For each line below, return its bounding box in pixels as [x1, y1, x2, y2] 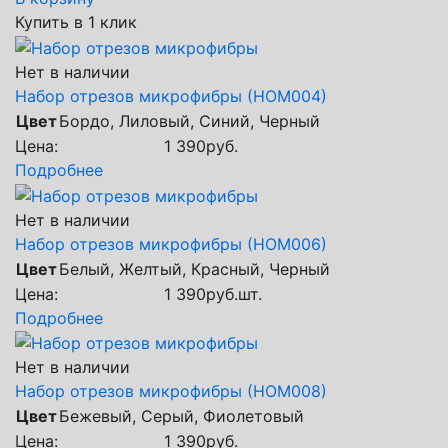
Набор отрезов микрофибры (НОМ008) [15, 381, 327, 402]
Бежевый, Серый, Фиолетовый [59, 406, 304, 427]
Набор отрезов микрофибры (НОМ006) [15, 233, 327, 254]
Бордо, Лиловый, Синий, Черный [59, 110, 320, 131]
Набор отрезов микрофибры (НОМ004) [15, 85, 327, 106]
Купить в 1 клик [15, 12, 137, 33]
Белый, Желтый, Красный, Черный [59, 258, 330, 279]
